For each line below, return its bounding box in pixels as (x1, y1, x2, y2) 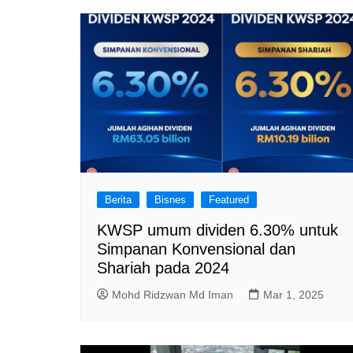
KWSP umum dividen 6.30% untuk (97, 221, 338, 239)
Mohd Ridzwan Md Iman (112, 288, 233, 301)
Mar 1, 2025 (263, 288, 324, 301)
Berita (105, 194, 132, 206)
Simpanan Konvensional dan (97, 240, 295, 258)
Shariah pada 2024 (97, 259, 229, 277)
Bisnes (154, 194, 186, 206)
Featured (209, 194, 249, 206)
